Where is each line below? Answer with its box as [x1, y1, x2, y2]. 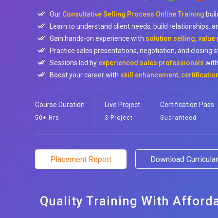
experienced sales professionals [98, 59, 204, 67]
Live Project [105, 101, 140, 109]
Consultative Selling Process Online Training [62, 10, 204, 18]
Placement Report [50, 155, 111, 164]
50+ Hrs [35, 114, 59, 121]
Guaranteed [160, 114, 197, 121]
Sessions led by [50, 59, 98, 67]
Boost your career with [50, 71, 120, 79]
